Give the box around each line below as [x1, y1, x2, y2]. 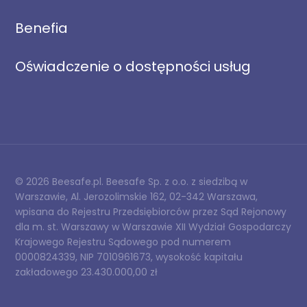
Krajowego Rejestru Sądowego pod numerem [15, 235, 232, 249]
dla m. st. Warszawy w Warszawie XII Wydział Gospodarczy [15, 220, 292, 234]
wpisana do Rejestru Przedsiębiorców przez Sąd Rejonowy [15, 205, 287, 219]
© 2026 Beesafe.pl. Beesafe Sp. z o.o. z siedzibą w [15, 175, 248, 188]
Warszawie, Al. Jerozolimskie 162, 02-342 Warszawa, [15, 190, 258, 204]
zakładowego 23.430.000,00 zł [15, 265, 158, 279]
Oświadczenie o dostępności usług [15, 57, 251, 76]
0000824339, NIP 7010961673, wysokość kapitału [15, 250, 243, 264]
